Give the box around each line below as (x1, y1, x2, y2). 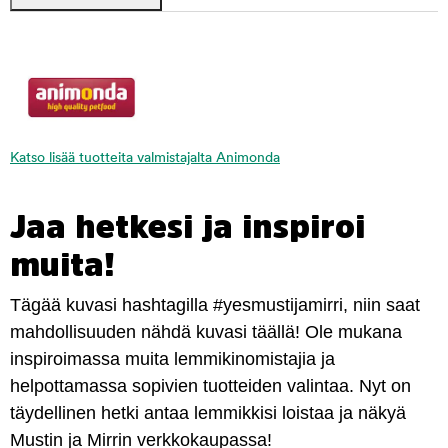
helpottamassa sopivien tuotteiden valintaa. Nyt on (10, 376, 411, 397)
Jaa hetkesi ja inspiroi (10, 211, 365, 244)
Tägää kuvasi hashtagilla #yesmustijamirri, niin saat (10, 295, 420, 316)
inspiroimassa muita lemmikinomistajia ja (10, 349, 335, 370)
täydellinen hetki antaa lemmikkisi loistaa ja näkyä (10, 403, 406, 424)
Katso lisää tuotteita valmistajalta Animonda (10, 151, 280, 167)
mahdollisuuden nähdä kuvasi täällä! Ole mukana (10, 322, 402, 343)
